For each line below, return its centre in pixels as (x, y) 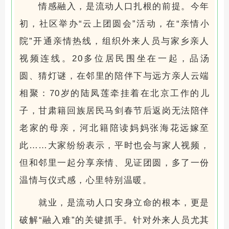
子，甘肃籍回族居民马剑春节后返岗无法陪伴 (114, 110)
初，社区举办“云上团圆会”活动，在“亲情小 (114, 24)
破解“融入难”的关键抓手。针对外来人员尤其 (114, 220)
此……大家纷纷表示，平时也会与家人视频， (114, 145)
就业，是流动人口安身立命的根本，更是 (124, 202)
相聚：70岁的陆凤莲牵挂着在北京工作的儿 (114, 93)
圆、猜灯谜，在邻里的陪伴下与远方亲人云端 (114, 76)
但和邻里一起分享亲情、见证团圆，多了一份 (114, 163)
